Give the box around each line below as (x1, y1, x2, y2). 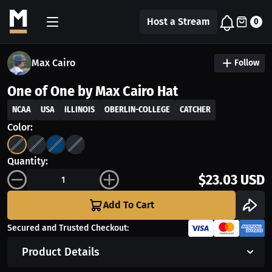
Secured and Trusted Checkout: (7, 223, 129, 233)
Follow (234, 58, 259, 68)
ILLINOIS (64, 104, 95, 115)
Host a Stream (147, 15, 210, 27)
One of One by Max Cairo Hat (7, 83, 178, 100)
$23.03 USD (199, 171, 265, 188)
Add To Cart (103, 199, 154, 211)
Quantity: (7, 155, 48, 167)
